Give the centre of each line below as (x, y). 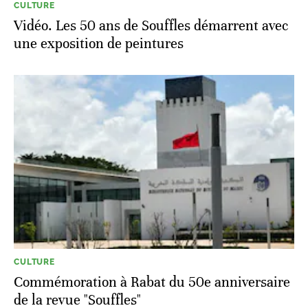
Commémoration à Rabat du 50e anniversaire (152, 283)
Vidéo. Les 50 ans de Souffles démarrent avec (151, 26)
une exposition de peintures (99, 44)
